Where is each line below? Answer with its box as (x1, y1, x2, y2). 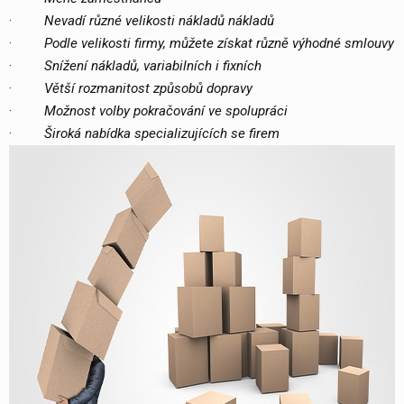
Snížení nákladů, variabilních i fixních (44, 57, 262, 74)
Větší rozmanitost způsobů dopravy (44, 79, 252, 96)
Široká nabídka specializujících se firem (44, 124, 280, 142)
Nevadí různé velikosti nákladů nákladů (44, 12, 274, 29)
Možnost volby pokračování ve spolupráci (44, 102, 288, 119)
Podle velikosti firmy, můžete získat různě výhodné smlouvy (44, 34, 394, 51)
